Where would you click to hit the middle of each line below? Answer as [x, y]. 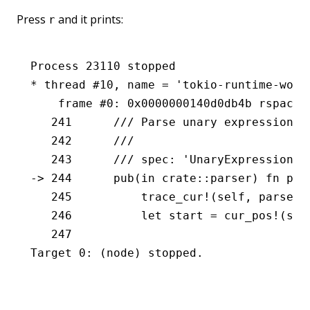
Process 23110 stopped [103, 66]
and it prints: [89, 20]
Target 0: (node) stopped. [117, 253]
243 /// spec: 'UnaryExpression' [193, 160]
